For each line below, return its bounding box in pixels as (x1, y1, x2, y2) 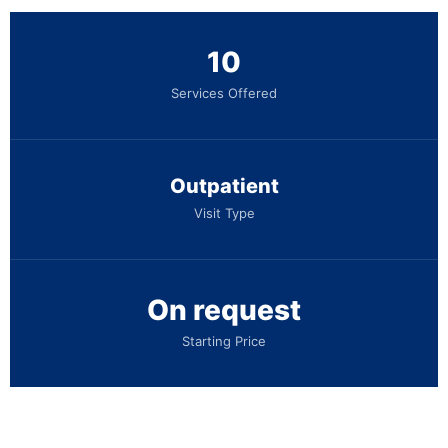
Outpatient (169, 173, 279, 198)
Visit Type (193, 204, 255, 221)
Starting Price (182, 332, 266, 349)
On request (147, 292, 301, 327)
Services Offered (171, 84, 277, 101)
